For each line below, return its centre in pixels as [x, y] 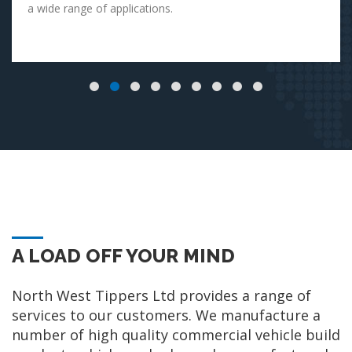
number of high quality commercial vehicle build [176, 335]
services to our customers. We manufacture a [166, 315]
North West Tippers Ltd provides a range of [161, 296]
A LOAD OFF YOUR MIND [123, 256]
